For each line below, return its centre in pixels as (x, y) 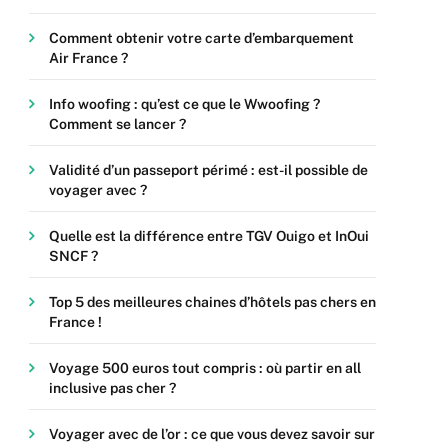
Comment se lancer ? (117, 124)
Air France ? (88, 58)
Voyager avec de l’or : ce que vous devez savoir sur (212, 434)
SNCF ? (73, 256)
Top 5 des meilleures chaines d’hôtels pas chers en (212, 302)
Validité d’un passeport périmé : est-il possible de (208, 170)
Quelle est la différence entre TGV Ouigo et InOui (209, 236)
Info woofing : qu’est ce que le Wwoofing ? (184, 104)
